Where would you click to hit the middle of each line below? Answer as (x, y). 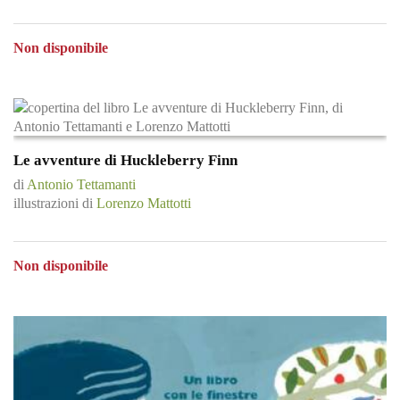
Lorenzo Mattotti (144, 204)
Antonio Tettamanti (81, 185)
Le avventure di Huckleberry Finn (125, 161)
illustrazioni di (55, 204)
